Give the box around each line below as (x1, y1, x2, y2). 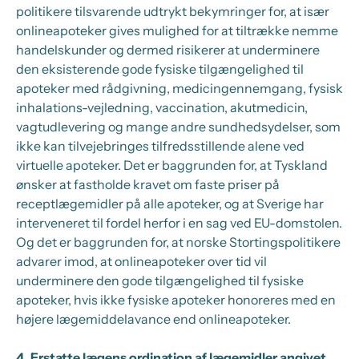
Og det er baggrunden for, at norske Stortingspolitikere (16, 234, 341, 250)
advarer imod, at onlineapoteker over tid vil (16, 253, 267, 269)
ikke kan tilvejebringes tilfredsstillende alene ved (16, 138, 305, 154)
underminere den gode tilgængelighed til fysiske (16, 272, 304, 288)
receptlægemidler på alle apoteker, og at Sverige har (16, 196, 324, 212)
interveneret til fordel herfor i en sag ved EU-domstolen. (16, 215, 342, 231)
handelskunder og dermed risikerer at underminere (16, 42, 320, 58)
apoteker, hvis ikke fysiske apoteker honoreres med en (16, 292, 336, 308)
